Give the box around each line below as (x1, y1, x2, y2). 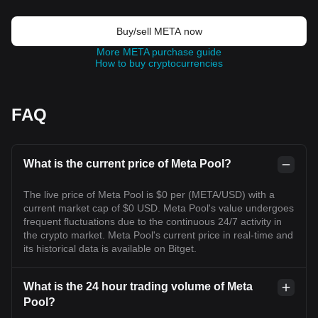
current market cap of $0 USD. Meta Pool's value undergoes (23, 202, 294, 214)
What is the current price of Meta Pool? (23, 158, 231, 170)
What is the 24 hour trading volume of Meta (23, 280, 253, 292)
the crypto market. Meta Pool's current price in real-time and (23, 229, 293, 241)
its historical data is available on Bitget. (23, 243, 197, 254)
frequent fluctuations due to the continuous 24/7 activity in (23, 216, 282, 227)
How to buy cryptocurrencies (95, 57, 223, 69)
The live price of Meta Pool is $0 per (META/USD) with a (23, 189, 275, 200)
